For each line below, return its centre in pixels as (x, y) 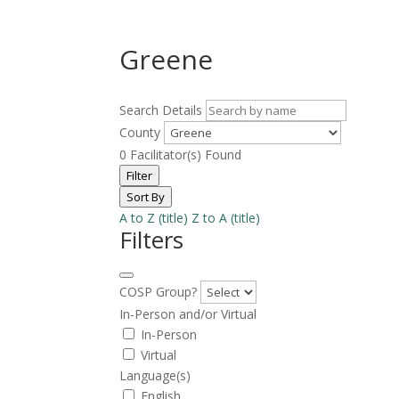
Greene (167, 59)
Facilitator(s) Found (184, 154)
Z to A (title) (226, 217)
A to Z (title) (154, 217)
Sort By (146, 196)
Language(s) (155, 375)
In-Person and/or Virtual (188, 313)
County (140, 132)
